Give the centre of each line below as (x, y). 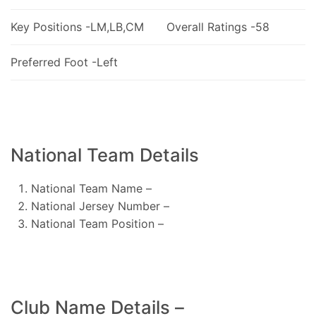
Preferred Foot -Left (64, 62)
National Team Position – (97, 223)
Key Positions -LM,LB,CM (77, 26)
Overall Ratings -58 (218, 26)
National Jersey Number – (100, 206)
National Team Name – (91, 188)
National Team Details (105, 154)
